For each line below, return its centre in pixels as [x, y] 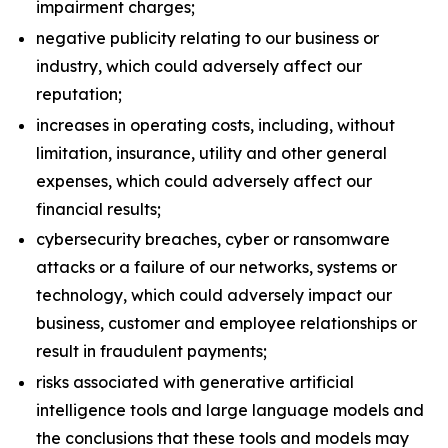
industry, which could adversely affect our [199, 65]
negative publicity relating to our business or [207, 37]
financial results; [98, 208]
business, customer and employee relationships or [226, 323]
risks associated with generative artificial [195, 381]
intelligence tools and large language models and [230, 409]
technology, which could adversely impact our [214, 295]
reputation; [79, 93]
